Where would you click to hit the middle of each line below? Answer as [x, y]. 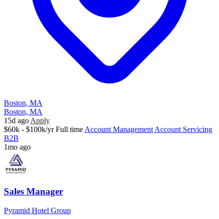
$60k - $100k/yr [29, 130]
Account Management [119, 130]
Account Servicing [183, 130]
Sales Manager [33, 192]
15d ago [16, 121]
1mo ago [17, 147]
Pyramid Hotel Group [37, 210]
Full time [69, 130]
